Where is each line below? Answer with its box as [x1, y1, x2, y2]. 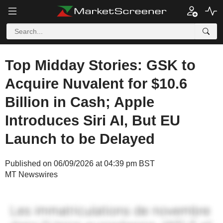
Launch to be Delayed [5, 131, 155, 147]
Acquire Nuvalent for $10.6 [5, 76, 187, 92]
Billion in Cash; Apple [5, 94, 154, 110]
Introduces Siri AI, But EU [5, 112, 180, 128]
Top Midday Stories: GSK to [5, 57, 196, 73]
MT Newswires [5, 170, 58, 179]
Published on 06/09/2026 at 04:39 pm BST [5, 159, 155, 168]
